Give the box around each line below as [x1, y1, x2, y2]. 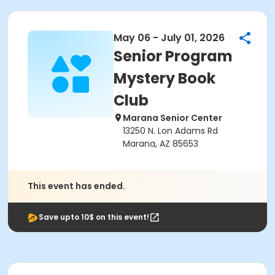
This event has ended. [28, 180, 125, 192]
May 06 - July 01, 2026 [114, 31, 225, 45]
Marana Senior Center [123, 112, 222, 124]
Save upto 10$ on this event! [39, 212, 149, 222]
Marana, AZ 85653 [123, 137, 198, 150]
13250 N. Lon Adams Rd [123, 125, 218, 137]
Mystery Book [114, 68, 215, 88]
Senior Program [114, 46, 233, 66]
